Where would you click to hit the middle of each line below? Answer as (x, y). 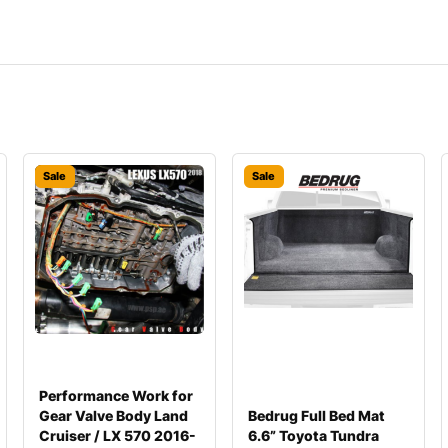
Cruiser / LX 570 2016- (117, 435)
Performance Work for (115, 395)
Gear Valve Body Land (113, 415)
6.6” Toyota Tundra (313, 435)
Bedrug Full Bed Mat (316, 415)
